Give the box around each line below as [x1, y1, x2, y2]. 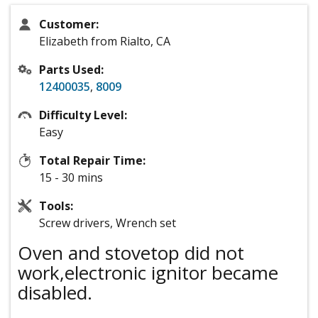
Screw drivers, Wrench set [39, 215, 176, 231]
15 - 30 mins [39, 170, 103, 186]
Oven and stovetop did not [18, 240, 244, 266]
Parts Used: [39, 62, 104, 78]
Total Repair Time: [39, 153, 146, 169]
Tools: [39, 198, 73, 214]
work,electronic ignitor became [18, 260, 278, 286]
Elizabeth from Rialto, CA [39, 33, 170, 50]
